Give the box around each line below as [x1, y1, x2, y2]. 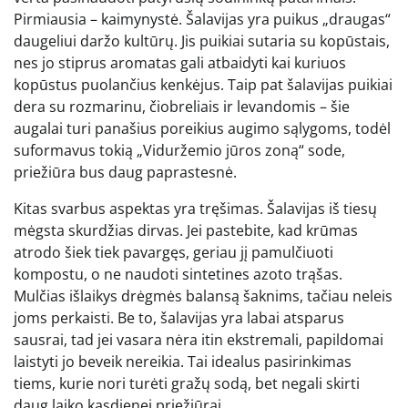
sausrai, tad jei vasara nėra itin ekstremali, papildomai [14, 329, 383, 350]
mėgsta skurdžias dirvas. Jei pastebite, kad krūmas [14, 219, 358, 240]
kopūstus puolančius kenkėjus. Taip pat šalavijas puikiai [14, 74, 393, 95]
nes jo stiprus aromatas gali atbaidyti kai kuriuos [14, 52, 346, 73]
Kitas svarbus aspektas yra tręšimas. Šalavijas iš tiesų [14, 198, 377, 219]
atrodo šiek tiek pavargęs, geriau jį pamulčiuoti [14, 241, 333, 262]
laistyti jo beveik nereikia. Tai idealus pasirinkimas [14, 351, 352, 372]
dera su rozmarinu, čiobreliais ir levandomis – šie [14, 96, 350, 117]
